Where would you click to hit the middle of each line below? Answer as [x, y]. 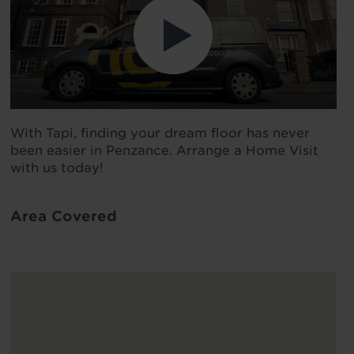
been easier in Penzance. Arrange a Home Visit [164, 151]
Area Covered [63, 216]
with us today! [56, 168]
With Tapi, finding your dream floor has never [160, 133]
